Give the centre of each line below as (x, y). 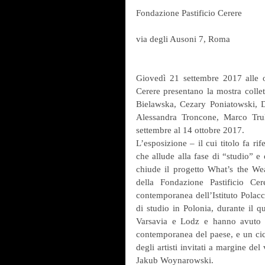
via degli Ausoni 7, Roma (183, 39)
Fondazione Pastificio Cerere (189, 13)
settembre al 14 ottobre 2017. (190, 130)
